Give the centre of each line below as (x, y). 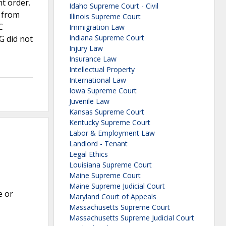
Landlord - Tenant (98, 144)
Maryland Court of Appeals (113, 197)
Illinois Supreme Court (105, 17)
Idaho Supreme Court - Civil (114, 6)
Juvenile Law (89, 101)
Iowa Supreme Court (103, 91)
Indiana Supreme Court (107, 38)
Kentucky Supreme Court (110, 123)
